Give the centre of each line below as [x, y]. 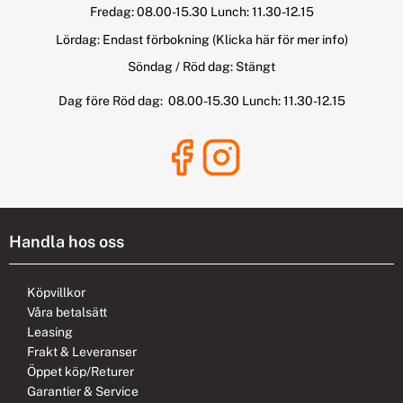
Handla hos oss [67, 241]
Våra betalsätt [67, 312]
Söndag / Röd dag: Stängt [201, 66]
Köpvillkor [56, 292]
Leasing [50, 331]
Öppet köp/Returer [81, 371]
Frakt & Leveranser [82, 351]
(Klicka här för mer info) [280, 39]
